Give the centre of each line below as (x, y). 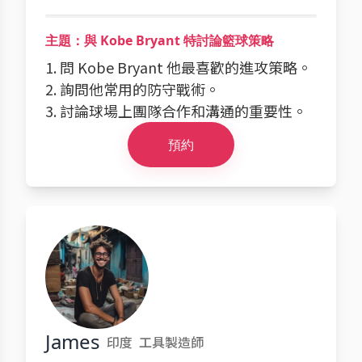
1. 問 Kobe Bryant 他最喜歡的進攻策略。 (179, 67)
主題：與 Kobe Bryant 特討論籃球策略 (160, 40)
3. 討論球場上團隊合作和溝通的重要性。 (176, 111)
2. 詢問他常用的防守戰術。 (133, 89)
